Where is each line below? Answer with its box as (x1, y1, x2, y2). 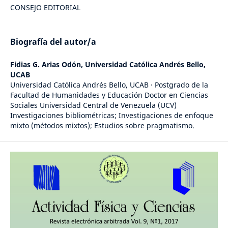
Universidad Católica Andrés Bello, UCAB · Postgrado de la (10, 80, 208, 90)
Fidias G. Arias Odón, (10, 60, 85, 70)
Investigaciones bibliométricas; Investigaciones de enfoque (10, 110, 213, 121)
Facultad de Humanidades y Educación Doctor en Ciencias (10, 90, 208, 100)
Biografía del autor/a (10, 36, 96, 48)
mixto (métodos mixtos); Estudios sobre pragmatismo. (10, 121, 194, 131)
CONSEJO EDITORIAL (10, 2, 80, 12)
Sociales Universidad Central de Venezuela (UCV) (10, 100, 177, 110)
